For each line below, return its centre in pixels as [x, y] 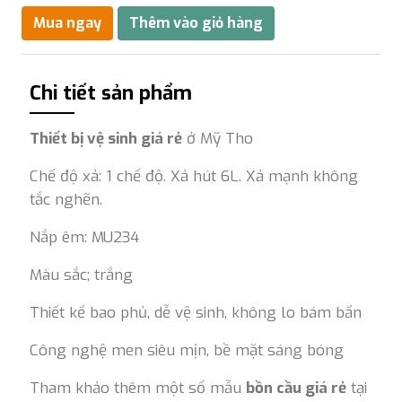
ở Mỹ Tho [218, 139]
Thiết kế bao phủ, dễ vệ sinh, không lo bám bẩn [196, 313]
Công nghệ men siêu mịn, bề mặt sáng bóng [187, 350]
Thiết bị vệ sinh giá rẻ [106, 139]
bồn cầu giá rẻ [296, 388]
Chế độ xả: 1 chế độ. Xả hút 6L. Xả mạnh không [194, 176]
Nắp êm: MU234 [84, 237]
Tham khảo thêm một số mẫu [138, 388]
